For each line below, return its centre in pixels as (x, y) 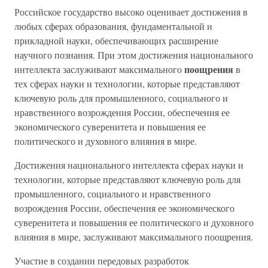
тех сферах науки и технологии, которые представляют (127, 83)
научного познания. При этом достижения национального (134, 55)
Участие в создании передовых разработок (102, 261)
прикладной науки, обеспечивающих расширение (116, 40)
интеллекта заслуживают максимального (99, 69)
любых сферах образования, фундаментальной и (113, 26)
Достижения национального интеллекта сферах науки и (129, 165)
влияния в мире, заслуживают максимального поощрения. (134, 237)
